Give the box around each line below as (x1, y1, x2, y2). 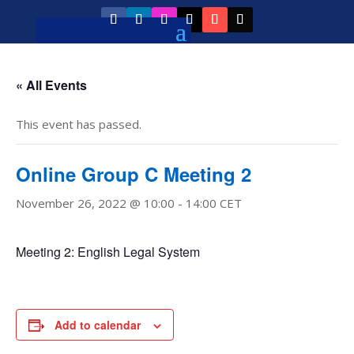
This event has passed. (16, 116, 141, 132)
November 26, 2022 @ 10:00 (16, 195, 175, 211)
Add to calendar (55, 317, 141, 333)
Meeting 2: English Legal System (16, 243, 200, 261)
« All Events (16, 76, 87, 94)
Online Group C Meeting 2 (16, 160, 251, 187)
